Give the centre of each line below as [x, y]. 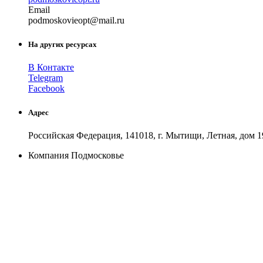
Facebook [46, 89]
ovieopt [76, 20]
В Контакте [51, 68]
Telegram [45, 78]
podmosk [45, 20]
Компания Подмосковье [76, 156]
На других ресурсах [63, 44]
